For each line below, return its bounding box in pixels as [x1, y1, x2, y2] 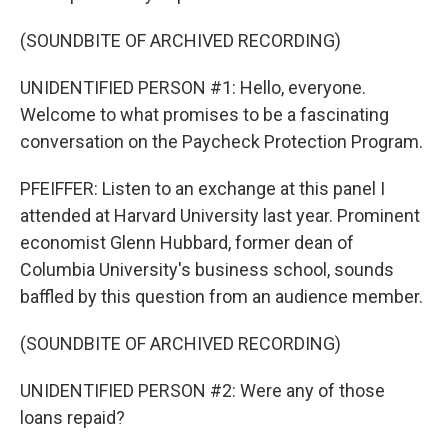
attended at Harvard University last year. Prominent [20, 205, 420, 226]
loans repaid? [20, 407, 125, 428]
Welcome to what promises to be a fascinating [20, 104, 389, 125]
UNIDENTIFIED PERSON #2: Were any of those [20, 380, 385, 401]
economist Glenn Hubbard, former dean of [20, 232, 354, 253]
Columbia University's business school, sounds [20, 259, 394, 280]
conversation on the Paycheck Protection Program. [20, 131, 423, 152]
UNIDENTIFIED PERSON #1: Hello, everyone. [20, 77, 366, 98]
